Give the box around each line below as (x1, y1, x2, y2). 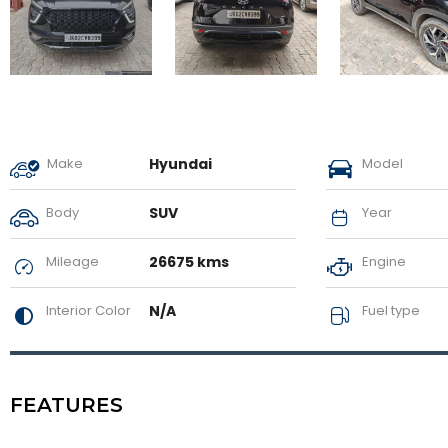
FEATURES (10, 392, 123, 417)
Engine (358, 251, 406, 271)
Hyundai (148, 153, 212, 174)
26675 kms (148, 251, 229, 272)
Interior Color (43, 300, 131, 320)
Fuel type (358, 300, 420, 320)
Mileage (43, 251, 99, 271)
